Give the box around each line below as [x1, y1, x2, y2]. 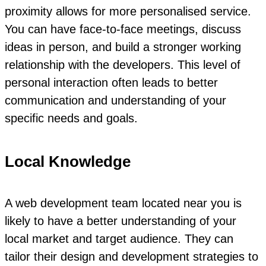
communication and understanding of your [5, 93, 226, 107]
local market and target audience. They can [5, 232, 233, 245]
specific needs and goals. [5, 111, 138, 125]
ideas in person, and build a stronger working [5, 40, 241, 53]
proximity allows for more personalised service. [5, 4, 251, 18]
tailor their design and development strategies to [5, 249, 258, 263]
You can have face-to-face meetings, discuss [5, 22, 241, 36]
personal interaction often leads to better [5, 75, 218, 89]
